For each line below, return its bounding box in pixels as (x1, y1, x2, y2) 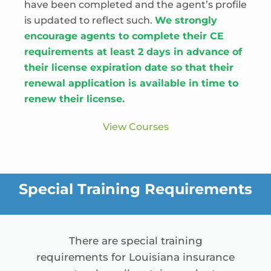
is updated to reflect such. (24, 15, 155, 26)
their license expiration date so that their (24, 62, 233, 73)
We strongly (155, 15, 217, 26)
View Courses (102, 121, 169, 132)
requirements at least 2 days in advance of (24, 46, 242, 57)
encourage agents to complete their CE (24, 30, 224, 42)
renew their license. (24, 93, 125, 105)
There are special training (68, 235, 203, 247)
